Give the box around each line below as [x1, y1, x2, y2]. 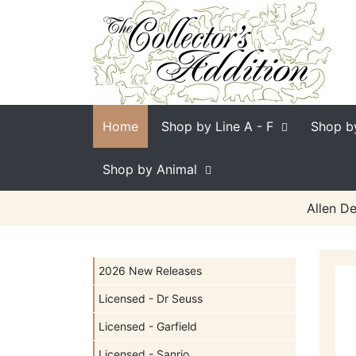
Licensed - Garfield [99, 319, 197, 333]
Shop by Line [161, 118, 240, 134]
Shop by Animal [103, 161, 197, 177]
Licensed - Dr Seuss [99, 292, 203, 305]
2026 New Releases [99, 264, 202, 277]
